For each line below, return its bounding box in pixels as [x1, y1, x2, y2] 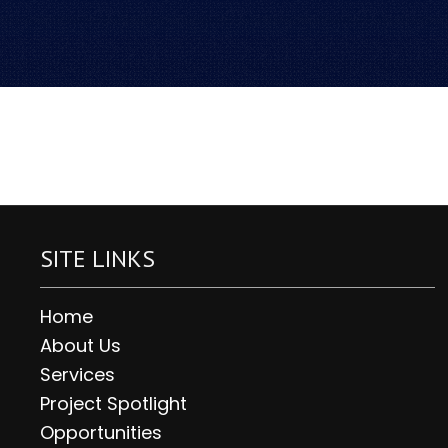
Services [40, 362, 115, 387]
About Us [40, 333, 121, 358]
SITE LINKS [40, 243, 155, 274]
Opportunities [40, 420, 162, 445]
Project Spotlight [40, 391, 187, 416]
